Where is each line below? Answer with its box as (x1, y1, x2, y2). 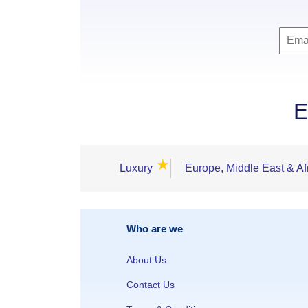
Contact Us (126, 279, 175, 290)
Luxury (120, 162, 153, 174)
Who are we (126, 223, 183, 234)
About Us (126, 254, 166, 265)
